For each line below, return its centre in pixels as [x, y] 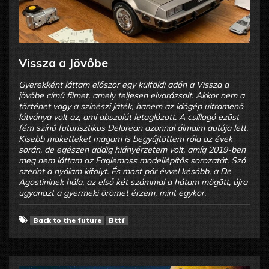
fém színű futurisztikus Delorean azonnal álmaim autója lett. [133, 128]
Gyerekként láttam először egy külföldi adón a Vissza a [124, 85]
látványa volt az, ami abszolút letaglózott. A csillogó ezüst [129, 117]
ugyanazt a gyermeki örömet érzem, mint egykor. [112, 193]
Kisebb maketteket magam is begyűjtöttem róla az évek [125, 139]
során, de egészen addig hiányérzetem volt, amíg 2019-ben [132, 150]
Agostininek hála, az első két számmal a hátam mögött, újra [133, 182]
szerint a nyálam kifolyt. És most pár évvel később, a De [125, 171]
